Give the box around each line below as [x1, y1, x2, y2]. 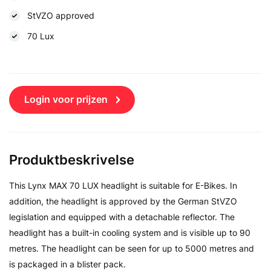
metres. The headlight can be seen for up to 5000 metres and [9, 243, 254, 253]
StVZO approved [27, 10, 94, 21]
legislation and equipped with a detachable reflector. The [9, 211, 235, 222]
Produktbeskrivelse [9, 151, 134, 168]
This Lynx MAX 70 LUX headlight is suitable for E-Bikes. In [9, 180, 237, 191]
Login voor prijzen [24, 93, 108, 105]
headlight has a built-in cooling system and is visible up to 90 [9, 227, 250, 238]
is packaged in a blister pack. [9, 258, 128, 269]
